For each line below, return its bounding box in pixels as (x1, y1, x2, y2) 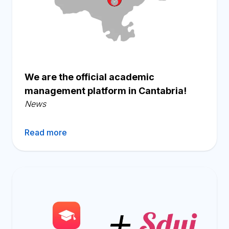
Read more (25, 127, 67, 138)
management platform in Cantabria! (25, 85, 187, 96)
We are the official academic (25, 71, 154, 82)
